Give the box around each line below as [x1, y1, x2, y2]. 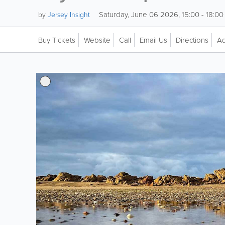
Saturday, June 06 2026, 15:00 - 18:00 [97, 9, 223, 20]
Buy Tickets [38, 35, 75, 46]
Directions [176, 35, 208, 46]
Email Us [140, 35, 167, 46]
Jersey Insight [48, 10, 90, 20]
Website [84, 35, 110, 46]
